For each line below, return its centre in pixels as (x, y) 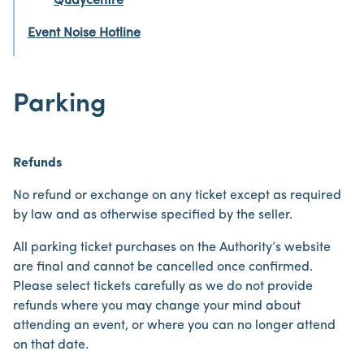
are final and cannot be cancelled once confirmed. (163, 267)
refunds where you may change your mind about (157, 306)
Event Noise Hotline (84, 33)
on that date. (51, 345)
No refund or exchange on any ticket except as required (177, 196)
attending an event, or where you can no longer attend (174, 326)
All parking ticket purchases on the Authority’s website (172, 248)
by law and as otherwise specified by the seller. (153, 215)
